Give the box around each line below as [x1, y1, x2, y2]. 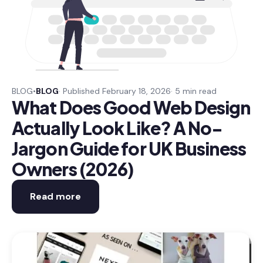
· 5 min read [171, 86, 217, 96]
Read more [30, 190, 81, 203]
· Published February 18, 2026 [59, 86, 171, 96]
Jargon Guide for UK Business [12, 137, 246, 160]
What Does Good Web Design [12, 96, 251, 119]
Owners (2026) [12, 158, 134, 180]
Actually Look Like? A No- [12, 117, 223, 139]
